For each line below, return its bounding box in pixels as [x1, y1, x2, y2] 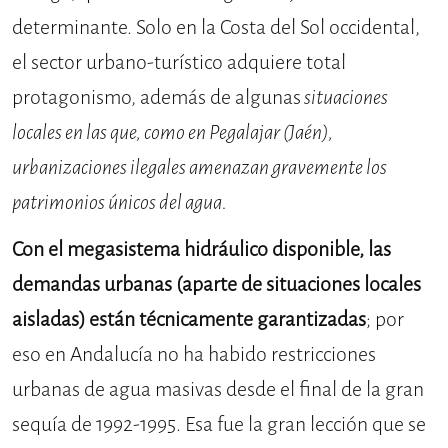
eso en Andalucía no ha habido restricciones [12, 341, 376, 369]
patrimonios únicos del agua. [12, 189, 227, 217]
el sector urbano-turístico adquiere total [12, 49, 346, 77]
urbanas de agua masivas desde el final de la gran [12, 376, 424, 404]
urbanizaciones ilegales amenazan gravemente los [12, 154, 387, 182]
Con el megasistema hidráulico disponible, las [12, 236, 391, 264]
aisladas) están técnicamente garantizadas [12, 306, 366, 334]
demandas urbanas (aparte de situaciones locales [12, 271, 421, 299]
